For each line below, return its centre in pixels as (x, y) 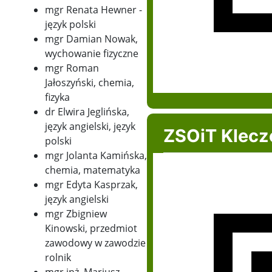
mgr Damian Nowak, (91, 39)
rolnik (58, 258)
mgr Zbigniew (76, 214)
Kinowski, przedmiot (91, 229)
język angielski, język (90, 127)
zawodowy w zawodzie (95, 243)
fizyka (57, 97)
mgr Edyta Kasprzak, (91, 185)
